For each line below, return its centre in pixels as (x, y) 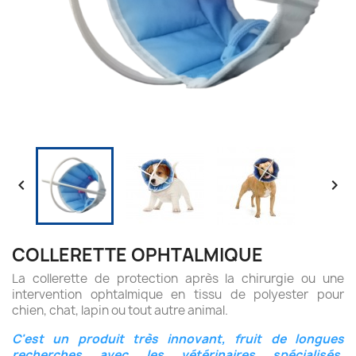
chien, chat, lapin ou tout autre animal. (120, 310)
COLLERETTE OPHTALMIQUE (137, 255)
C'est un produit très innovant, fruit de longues (178, 339)
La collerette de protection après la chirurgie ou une (178, 279)
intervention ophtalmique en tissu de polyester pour (178, 294)
